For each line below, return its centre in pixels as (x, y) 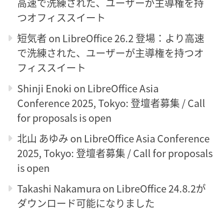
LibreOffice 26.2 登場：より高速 (133, 38)
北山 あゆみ (43, 138)
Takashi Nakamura (59, 188)
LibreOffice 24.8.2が (161, 188)
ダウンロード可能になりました (86, 203)
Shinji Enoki (44, 88)
